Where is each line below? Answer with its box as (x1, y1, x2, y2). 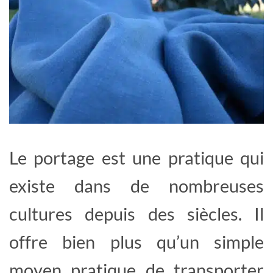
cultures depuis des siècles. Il (9, 202, 264, 224)
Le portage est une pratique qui (9, 146, 264, 168)
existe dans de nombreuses (9, 174, 264, 196)
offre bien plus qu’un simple (9, 230, 264, 252)
